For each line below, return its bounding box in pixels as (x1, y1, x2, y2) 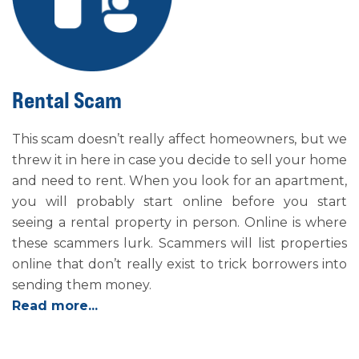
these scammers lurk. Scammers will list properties (12, 236, 347, 251)
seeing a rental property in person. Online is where (12, 215, 347, 230)
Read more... (12, 298, 98, 313)
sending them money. (12, 277, 151, 292)
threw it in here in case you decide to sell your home (12, 152, 347, 167)
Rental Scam (12, 87, 122, 114)
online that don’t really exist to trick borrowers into (12, 256, 347, 272)
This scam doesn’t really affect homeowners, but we (12, 131, 347, 147)
